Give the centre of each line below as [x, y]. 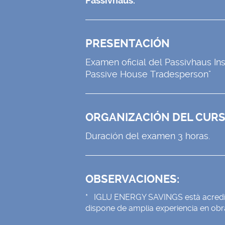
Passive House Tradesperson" [148, 75]
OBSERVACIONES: [134, 179]
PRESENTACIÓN [128, 44]
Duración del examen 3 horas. [148, 136]
